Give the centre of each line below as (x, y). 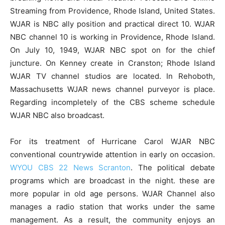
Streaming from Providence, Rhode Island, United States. (113, 11)
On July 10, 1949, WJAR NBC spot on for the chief (113, 50)
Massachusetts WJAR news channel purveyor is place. (113, 89)
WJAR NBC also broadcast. (57, 115)
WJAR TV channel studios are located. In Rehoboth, (113, 76)
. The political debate (173, 167)
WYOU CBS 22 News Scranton (71, 167)
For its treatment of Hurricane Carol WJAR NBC (113, 141)
